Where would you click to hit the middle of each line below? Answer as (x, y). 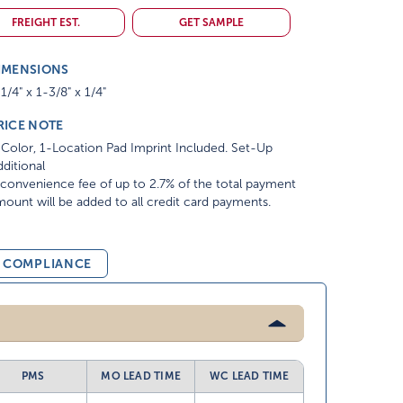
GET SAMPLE (212, 22)
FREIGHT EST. (45, 22)
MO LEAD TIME (141, 376)
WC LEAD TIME (249, 376)
